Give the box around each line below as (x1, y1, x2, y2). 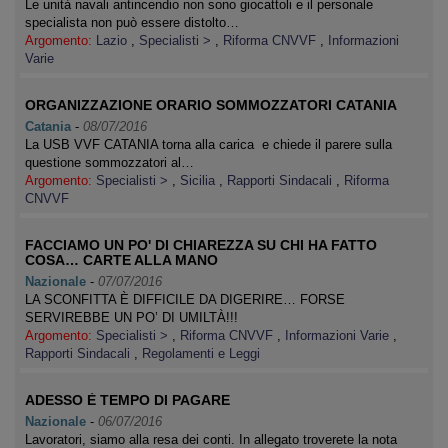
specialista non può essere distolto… (25, 15, 239, 30)
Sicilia (180, 173, 219, 188)
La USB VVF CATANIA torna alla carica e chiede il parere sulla (25, 137, 392, 152)
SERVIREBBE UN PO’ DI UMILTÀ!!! (25, 310, 238, 325)
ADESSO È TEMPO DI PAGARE (25, 392, 230, 408)
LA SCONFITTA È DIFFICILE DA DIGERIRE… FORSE (25, 292, 345, 307)
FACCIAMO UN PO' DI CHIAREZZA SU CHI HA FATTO (25, 237, 377, 253)
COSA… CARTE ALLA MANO (25, 252, 218, 268)
